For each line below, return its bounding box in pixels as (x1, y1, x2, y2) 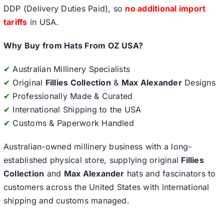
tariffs (3, 17, 27, 27)
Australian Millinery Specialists (10, 64, 130, 74)
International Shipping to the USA (10, 104, 141, 115)
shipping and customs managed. (3, 195, 129, 206)
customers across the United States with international (3, 182, 209, 192)
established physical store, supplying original (3, 155, 181, 165)
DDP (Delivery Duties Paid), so (3, 3, 125, 14)
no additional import (125, 3, 206, 14)
